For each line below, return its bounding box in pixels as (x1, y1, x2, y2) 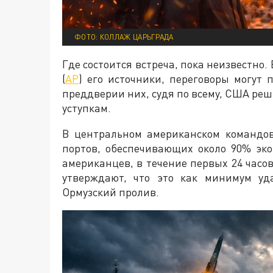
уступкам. (62, 101, 111, 115)
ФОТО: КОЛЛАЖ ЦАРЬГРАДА (74, 32, 174, 41)
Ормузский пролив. (62, 185, 159, 199)
